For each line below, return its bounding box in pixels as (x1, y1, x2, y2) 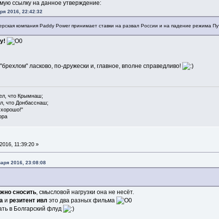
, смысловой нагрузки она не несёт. (36, 188, 134, 196)
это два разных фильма (47, 197, 116, 204)
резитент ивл (9, 197, 47, 204)
